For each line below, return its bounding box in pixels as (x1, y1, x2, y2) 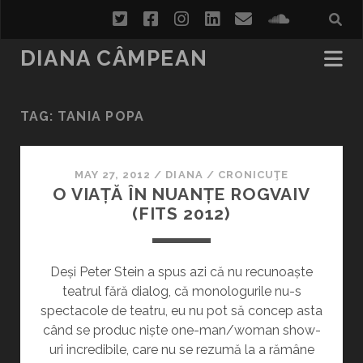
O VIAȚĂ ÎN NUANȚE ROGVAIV (52, 184, 310, 204)
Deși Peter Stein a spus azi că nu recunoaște (50, 264, 313, 280)
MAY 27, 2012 (74, 169, 152, 181)
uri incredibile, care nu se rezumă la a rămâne (49, 342, 314, 357)
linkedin (218, 8, 282, 28)
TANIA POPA (57, 109, 145, 124)
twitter (126, 8, 179, 28)
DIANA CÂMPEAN (19, 46, 208, 70)
